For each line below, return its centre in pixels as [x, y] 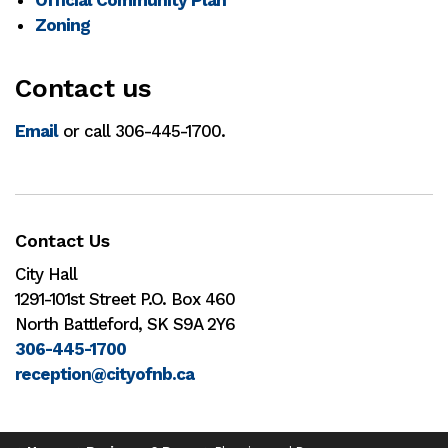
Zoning [62, 24]
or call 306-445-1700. [141, 130]
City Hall [46, 274]
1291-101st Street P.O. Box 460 [125, 299]
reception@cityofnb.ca [104, 374]
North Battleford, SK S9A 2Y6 [125, 324]
